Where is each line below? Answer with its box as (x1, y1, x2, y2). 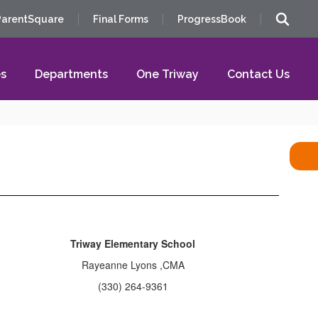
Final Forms (93, 13, 148, 25)
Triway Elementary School (70, 236, 196, 251)
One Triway (136, 67, 199, 81)
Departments (35, 67, 108, 81)
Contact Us (227, 67, 290, 81)
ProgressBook (177, 13, 246, 25)
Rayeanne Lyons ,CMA (81, 258, 185, 272)
